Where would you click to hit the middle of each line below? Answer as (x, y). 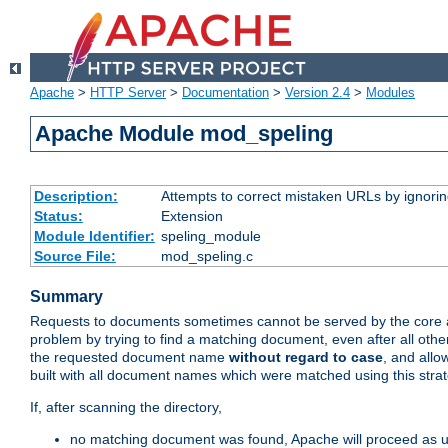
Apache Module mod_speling (184, 134)
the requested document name (129, 357)
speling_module (210, 236)
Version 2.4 (317, 93)
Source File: (74, 256)
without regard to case (306, 357)
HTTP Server (128, 93)
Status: (58, 216)
